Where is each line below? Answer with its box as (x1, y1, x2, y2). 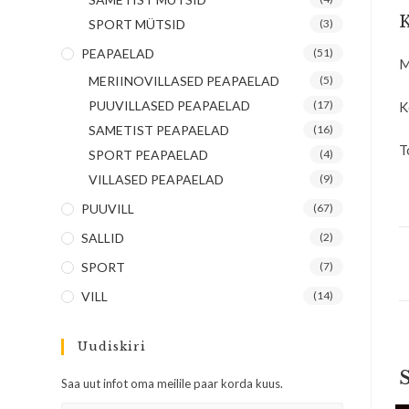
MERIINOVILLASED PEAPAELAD (89, 73, 280, 89)
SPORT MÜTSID (89, 16, 186, 32)
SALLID (81, 230, 125, 246)
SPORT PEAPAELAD (89, 147, 209, 163)
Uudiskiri (78, 339, 147, 354)
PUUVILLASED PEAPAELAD (89, 98, 251, 113)
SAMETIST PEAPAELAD (89, 122, 230, 138)
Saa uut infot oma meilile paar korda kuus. (61, 376, 284, 391)
